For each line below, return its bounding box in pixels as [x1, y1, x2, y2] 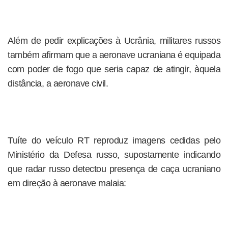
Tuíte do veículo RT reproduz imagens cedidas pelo [8, 135, 220, 146]
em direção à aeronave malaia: [8, 178, 126, 188]
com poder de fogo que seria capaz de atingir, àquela [8, 64, 220, 74]
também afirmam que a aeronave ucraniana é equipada [8, 50, 220, 60]
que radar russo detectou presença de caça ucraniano [8, 164, 220, 174]
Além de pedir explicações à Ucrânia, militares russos [8, 36, 220, 46]
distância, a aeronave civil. [8, 78, 108, 89]
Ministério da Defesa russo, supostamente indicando [8, 150, 220, 160]
